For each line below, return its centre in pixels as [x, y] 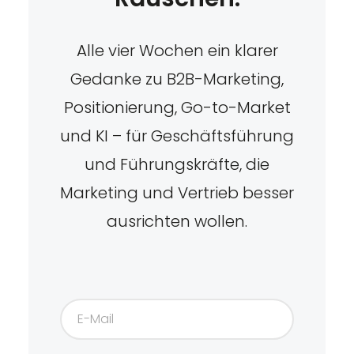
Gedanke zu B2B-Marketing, [177, 79]
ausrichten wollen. [177, 221]
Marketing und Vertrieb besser [177, 192]
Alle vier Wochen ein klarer [177, 50]
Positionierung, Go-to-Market [177, 107]
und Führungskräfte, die [177, 164]
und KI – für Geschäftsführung [177, 136]
